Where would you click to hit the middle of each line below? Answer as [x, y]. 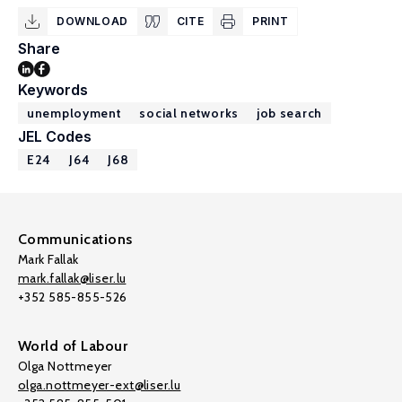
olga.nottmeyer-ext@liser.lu [100, 385]
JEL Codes [55, 136]
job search [289, 113]
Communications [75, 239]
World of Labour [73, 346]
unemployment [74, 113]
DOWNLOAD [92, 21]
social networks [189, 113]
